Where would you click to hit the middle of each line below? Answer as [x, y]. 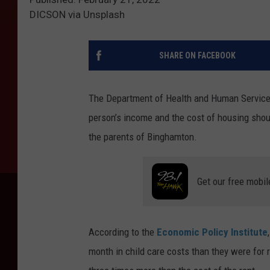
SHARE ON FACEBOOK [197, 55]
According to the [123, 232]
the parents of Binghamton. [143, 137]
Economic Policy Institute [212, 232]
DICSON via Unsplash [77, 14]
